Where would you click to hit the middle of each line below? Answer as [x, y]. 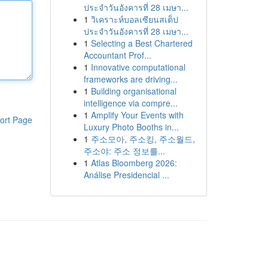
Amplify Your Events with [137, 115]
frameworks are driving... [130, 79]
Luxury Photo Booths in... [131, 127]
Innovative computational [138, 67]
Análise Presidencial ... [126, 175]
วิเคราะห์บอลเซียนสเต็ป [134, 19]
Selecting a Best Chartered [141, 43]
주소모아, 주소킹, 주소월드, [143, 139]
